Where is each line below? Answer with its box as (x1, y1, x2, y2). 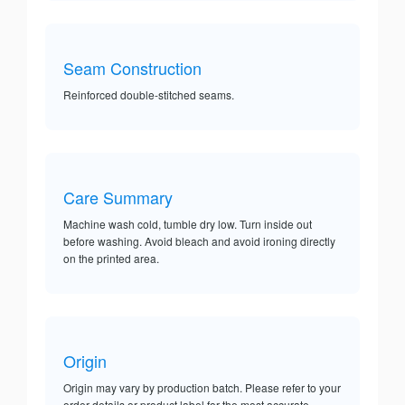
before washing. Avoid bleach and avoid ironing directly (63, 233, 335, 250)
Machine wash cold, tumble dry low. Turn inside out (63, 216, 312, 232)
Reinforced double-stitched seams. (63, 87, 234, 103)
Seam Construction (63, 56, 202, 80)
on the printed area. (63, 250, 159, 267)
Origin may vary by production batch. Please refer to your (63, 380, 341, 396)
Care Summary (63, 185, 173, 210)
